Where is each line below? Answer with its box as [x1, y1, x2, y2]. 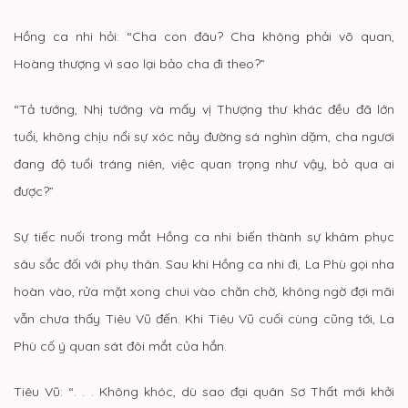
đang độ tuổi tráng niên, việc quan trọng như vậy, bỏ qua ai [14, 155, 394, 172]
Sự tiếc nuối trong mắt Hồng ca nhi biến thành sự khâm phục [14, 228, 394, 245]
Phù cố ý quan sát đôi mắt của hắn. [14, 337, 227, 354]
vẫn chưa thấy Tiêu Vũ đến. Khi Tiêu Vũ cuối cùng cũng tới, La [14, 310, 394, 327]
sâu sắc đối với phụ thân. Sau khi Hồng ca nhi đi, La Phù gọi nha [14, 255, 394, 272]
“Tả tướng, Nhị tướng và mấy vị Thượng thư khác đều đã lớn [14, 100, 394, 117]
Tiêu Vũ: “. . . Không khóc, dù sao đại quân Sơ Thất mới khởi [14, 382, 394, 400]
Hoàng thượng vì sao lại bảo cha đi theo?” [14, 55, 265, 72]
